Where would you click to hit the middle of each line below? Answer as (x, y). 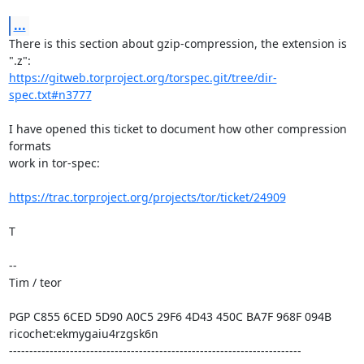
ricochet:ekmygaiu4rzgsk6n (83, 334)
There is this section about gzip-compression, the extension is (178, 43)
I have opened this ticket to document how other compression (178, 129)
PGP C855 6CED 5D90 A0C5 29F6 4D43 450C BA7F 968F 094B (170, 316)
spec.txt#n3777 (50, 95)
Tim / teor (35, 282)
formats (30, 146)
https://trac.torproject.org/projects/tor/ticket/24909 (147, 197)
